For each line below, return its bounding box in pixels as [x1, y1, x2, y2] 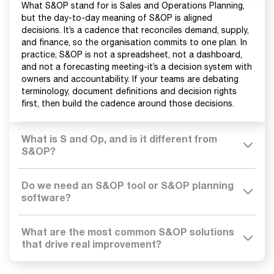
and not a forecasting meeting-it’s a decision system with [21, 62, 252, 72]
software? [21, 191, 71, 203]
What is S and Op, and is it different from [21, 133, 217, 144]
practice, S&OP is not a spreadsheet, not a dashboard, [21, 50, 242, 59]
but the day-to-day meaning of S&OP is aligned [21, 13, 212, 23]
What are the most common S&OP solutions [21, 226, 234, 237]
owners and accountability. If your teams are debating [21, 74, 239, 84]
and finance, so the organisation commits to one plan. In [21, 37, 247, 47]
